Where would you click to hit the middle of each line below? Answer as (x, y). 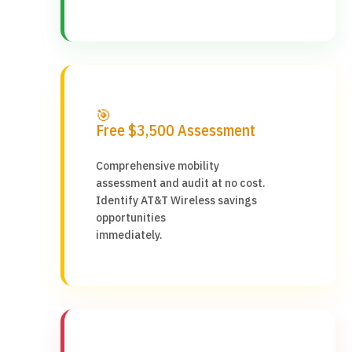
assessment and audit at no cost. (180, 183)
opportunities (130, 217)
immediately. (129, 235)
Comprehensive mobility (157, 165)
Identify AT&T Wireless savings (176, 200)
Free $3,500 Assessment (175, 130)
